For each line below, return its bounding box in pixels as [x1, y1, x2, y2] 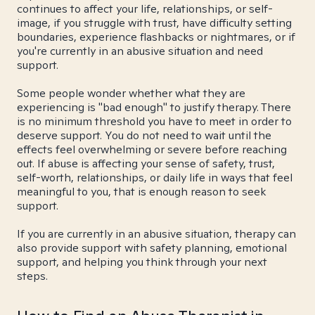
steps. [17, 269, 48, 283]
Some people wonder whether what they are [17, 86, 245, 101]
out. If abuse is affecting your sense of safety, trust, [17, 156, 275, 171]
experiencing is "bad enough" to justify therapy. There [17, 100, 291, 115]
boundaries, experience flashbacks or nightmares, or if [17, 30, 295, 44]
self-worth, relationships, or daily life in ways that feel [17, 170, 292, 185]
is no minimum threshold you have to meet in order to [17, 114, 292, 129]
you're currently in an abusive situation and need [17, 44, 263, 58]
